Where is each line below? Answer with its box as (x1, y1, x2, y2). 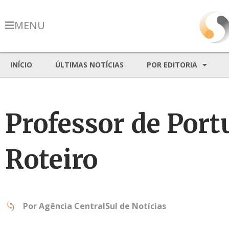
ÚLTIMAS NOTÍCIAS (55, 60, 124, 70)
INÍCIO (10, 60, 32, 70)
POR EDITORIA (147, 60, 197, 70)
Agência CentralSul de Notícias (39, 200, 166, 212)
